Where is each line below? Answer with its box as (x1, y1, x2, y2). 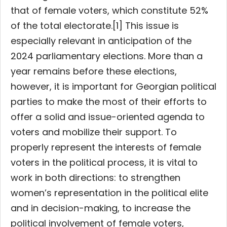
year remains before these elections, (11, 64, 177, 78)
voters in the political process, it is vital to (11, 156, 198, 169)
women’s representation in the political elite (11, 186, 208, 199)
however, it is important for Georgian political (11, 80, 216, 93)
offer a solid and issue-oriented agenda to (11, 110, 205, 123)
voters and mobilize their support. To (11, 125, 177, 138)
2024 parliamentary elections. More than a (11, 49, 203, 62)
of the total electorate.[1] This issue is (11, 19, 179, 32)
